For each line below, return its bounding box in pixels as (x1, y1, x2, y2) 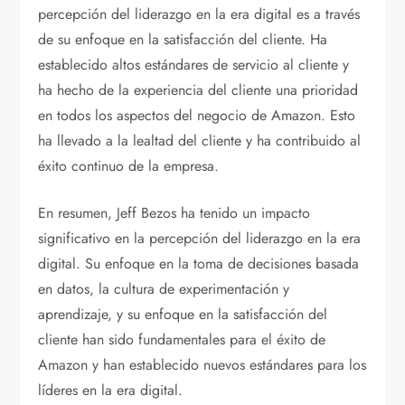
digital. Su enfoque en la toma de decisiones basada (38, 253, 360, 275)
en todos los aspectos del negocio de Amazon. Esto (38, 105, 356, 127)
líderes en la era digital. (38, 380, 184, 401)
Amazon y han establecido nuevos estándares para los (38, 354, 367, 376)
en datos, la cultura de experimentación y (38, 278, 290, 300)
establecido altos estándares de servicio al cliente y (38, 54, 350, 76)
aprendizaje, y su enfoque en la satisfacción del (38, 304, 328, 325)
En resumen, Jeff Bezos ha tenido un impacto (38, 202, 311, 224)
